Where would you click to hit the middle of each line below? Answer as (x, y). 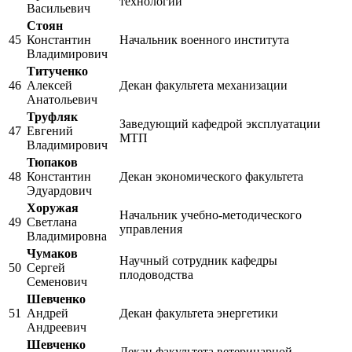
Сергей (46, 268)
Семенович (57, 282)
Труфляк (52, 117)
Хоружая (53, 208)
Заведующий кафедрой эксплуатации (220, 124)
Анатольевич (62, 100)
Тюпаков (52, 163)
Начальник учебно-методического (211, 215)
